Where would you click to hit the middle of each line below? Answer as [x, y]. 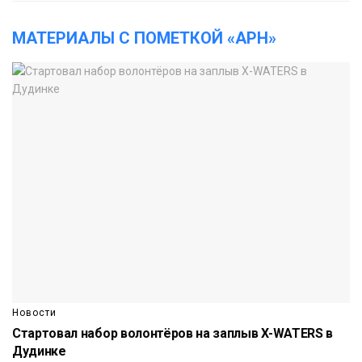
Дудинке [39, 351]
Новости [34, 313]
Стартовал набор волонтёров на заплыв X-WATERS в [173, 334]
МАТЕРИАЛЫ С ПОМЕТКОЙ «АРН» [144, 38]
